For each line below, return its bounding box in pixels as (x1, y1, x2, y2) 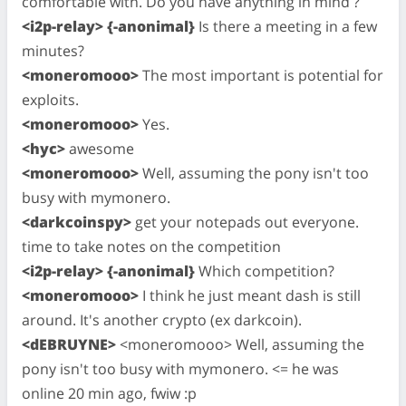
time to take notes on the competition (22, 237, 281, 256)
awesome (65, 139, 134, 159)
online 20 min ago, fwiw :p (22, 383, 197, 403)
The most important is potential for (139, 65, 383, 85)
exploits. (22, 90, 79, 110)
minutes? (22, 41, 84, 61)
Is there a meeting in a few (195, 16, 377, 36)
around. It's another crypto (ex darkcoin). (22, 310, 302, 330)
